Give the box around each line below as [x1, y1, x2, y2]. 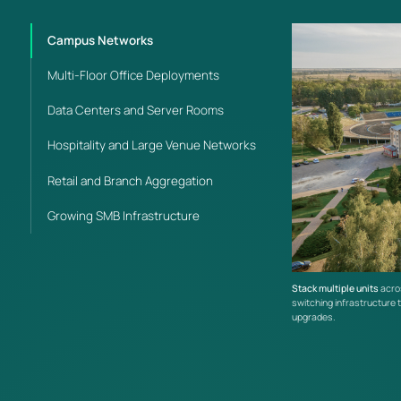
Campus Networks [47, 31, 153, 48]
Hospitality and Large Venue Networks [47, 137, 256, 154]
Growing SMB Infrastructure [47, 207, 200, 224]
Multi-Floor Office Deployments [47, 66, 219, 83]
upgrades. [292, 311, 337, 324]
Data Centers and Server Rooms [47, 102, 224, 119]
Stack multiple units [292, 282, 380, 295]
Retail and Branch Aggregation [47, 172, 213, 189]
